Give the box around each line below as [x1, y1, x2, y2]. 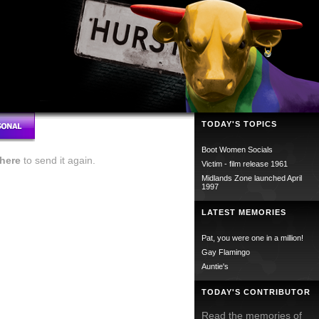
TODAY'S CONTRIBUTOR [202, 288, 310, 296]
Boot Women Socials [202, 145, 273, 154]
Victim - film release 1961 [202, 159, 288, 168]
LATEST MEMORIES [202, 208, 286, 216]
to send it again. [20, 155, 95, 166]
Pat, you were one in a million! [202, 234, 303, 242]
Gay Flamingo [202, 248, 250, 256]
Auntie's [202, 262, 229, 271]
